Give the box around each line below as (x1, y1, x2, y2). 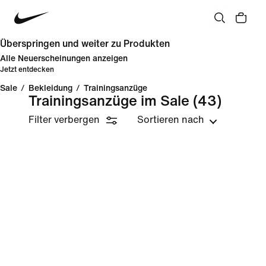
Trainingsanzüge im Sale (28, 94, 189, 109)
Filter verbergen (28, 115, 100, 125)
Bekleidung (28, 84, 72, 93)
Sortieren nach (137, 115, 204, 125)
